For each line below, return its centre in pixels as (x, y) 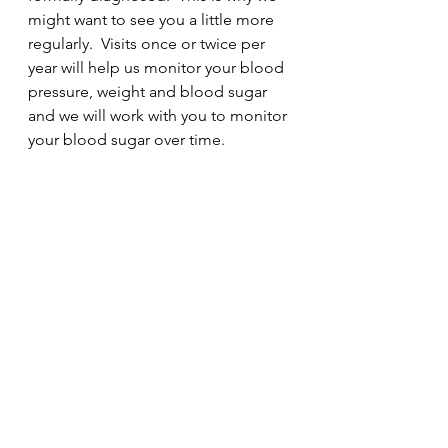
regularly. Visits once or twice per (148, 43)
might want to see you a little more (153, 19)
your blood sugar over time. (130, 139)
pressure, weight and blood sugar (149, 91)
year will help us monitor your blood (158, 67)
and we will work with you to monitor (159, 115)
